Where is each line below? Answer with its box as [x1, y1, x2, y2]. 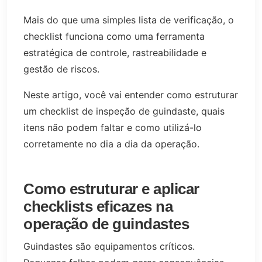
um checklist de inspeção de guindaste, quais [23, 105, 225, 117]
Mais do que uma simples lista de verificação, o [23, 13, 234, 26]
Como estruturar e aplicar [23, 180, 199, 197]
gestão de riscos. [23, 63, 99, 75]
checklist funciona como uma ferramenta [23, 30, 205, 42]
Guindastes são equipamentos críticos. [23, 240, 195, 253]
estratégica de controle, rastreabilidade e [23, 46, 206, 58]
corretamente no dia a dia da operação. [23, 137, 199, 150]
